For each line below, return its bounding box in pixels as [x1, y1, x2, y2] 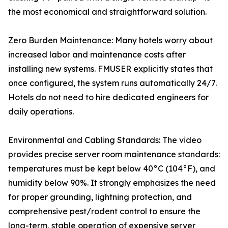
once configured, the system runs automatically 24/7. [8, 78, 217, 89]
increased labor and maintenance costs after [8, 49, 186, 60]
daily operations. [8, 106, 74, 117]
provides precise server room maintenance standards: [8, 149, 220, 160]
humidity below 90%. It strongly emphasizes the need [8, 178, 216, 188]
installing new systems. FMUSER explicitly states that [8, 64, 213, 74]
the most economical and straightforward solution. [8, 7, 207, 17]
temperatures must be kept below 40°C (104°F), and [8, 163, 215, 174]
